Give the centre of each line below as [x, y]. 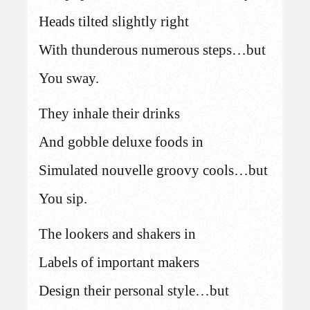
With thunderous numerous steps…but [153, 49]
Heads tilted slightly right [114, 21]
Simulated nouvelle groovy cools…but [154, 170]
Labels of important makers [119, 262]
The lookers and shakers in [118, 234]
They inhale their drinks [110, 113]
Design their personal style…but [134, 290]
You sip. [63, 198]
